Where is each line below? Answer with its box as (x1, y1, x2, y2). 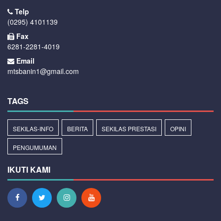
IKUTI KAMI (7, 164, 50, 176)
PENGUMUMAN (13, 143, 57, 152)
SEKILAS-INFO (13, 124, 53, 133)
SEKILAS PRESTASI (102, 124, 156, 133)
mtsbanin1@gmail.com (7, 66, 79, 76)
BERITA (67, 124, 88, 133)
